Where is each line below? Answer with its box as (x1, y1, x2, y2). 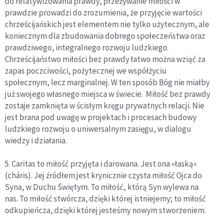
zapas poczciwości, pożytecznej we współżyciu (5, 65, 167, 77)
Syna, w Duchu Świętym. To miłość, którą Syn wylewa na (5, 182, 199, 193)
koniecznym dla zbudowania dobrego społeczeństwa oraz (5, 31, 205, 42)
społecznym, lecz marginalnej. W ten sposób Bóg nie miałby (5, 77, 210, 88)
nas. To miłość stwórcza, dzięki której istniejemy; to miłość (5, 193, 206, 204)
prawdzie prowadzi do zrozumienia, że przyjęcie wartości (5, 7, 202, 18)
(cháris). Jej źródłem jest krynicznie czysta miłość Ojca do (5, 170, 202, 181)
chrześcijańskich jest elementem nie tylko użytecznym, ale (5, 19, 209, 30)
